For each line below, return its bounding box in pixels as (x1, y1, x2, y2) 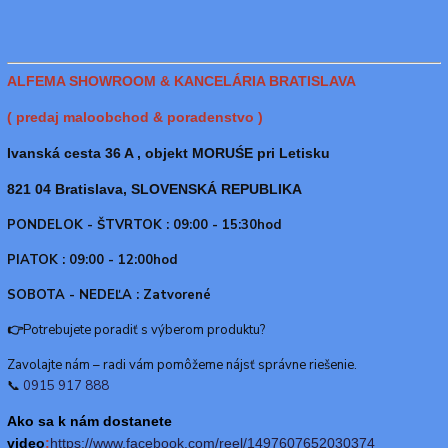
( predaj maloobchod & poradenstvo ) (7, 108, 263, 125)
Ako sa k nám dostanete (7, 412, 172, 429)
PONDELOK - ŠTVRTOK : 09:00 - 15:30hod (7, 215, 286, 234)
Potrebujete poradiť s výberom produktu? (23, 320, 265, 339)
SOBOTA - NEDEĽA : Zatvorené (7, 285, 215, 304)
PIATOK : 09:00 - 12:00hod (7, 250, 178, 269)
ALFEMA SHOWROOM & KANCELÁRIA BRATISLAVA (7, 72, 356, 89)
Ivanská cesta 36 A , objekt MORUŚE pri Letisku (7, 144, 330, 161)
